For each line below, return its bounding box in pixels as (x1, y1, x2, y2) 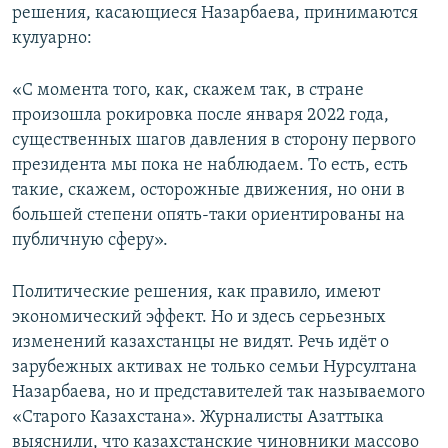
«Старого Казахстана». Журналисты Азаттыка (12, 408, 384, 428)
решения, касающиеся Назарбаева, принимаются (12, 4, 418, 24)
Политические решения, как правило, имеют (12, 283, 380, 303)
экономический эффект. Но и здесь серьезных (12, 308, 386, 328)
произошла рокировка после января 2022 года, (12, 106, 389, 126)
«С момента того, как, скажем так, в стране (12, 81, 364, 101)
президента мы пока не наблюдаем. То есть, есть (12, 156, 408, 176)
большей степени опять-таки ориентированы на (12, 206, 405, 226)
